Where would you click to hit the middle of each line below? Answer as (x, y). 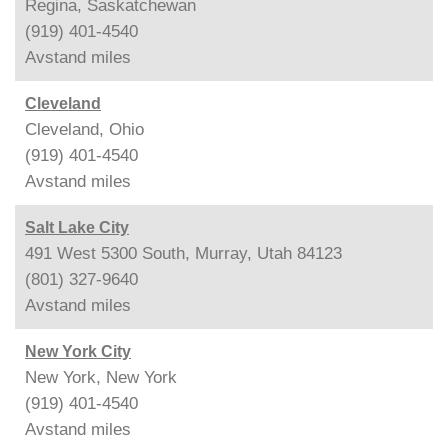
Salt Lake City (77, 227)
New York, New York (101, 377)
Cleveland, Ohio (84, 129)
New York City (78, 351)
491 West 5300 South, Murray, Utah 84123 (183, 253)
